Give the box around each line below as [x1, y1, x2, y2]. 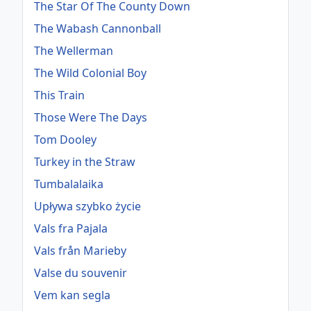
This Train [34, 87, 85, 103]
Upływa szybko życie [34, 199, 141, 215]
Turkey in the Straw [34, 154, 135, 170]
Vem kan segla [34, 287, 110, 303]
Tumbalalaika [34, 176, 103, 192]
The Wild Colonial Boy [34, 65, 146, 81]
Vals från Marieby [34, 243, 126, 259]
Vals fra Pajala [34, 221, 108, 237]
